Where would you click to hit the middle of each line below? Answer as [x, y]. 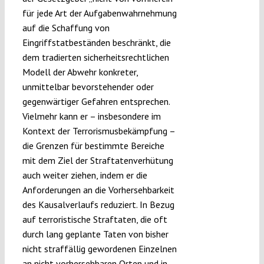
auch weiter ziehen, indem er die [85, 175]
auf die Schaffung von [66, 28]
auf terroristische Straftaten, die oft [95, 220]
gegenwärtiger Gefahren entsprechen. [96, 102]
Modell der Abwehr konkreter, [80, 72]
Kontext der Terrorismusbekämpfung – [98, 131]
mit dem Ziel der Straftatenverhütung [98, 161]
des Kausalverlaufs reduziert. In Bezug [98, 205]
